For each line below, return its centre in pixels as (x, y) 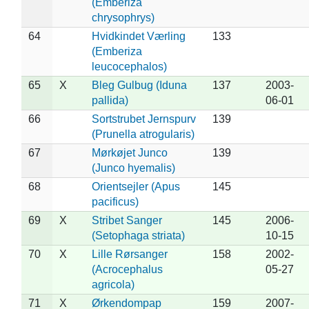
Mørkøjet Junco (129, 152)
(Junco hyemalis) (133, 168)
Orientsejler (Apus (136, 186)
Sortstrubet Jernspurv (143, 119)
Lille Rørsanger (129, 254)
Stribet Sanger (127, 220)
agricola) (113, 284)
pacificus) (115, 201)
